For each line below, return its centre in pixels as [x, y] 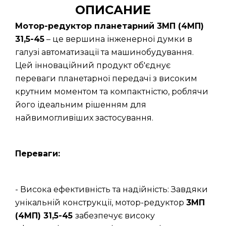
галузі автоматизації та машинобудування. [104, 52]
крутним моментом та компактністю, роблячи [112, 92]
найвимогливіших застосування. [84, 118]
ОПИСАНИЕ [113, 10]
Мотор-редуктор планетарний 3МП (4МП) [109, 26]
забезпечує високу [115, 216]
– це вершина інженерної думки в [118, 39]
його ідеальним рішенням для [81, 105]
